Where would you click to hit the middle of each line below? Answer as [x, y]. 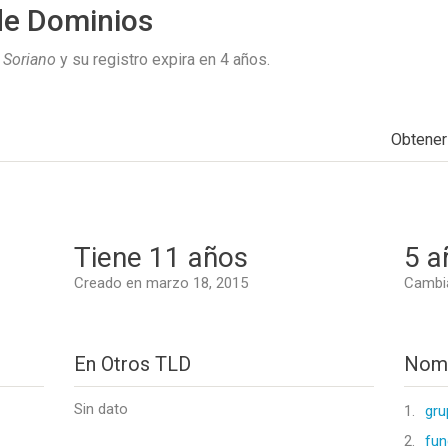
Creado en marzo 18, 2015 [161, 283]
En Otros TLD [132, 364]
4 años [243, 59]
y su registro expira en [138, 59]
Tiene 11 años [161, 257]
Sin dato [101, 409]
